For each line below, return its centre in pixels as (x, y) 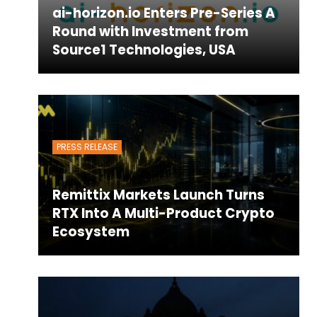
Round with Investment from (150, 32)
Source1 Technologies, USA (144, 50)
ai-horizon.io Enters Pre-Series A (163, 13)
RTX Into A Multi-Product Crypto (163, 213)
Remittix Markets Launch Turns (158, 195)
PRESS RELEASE (87, 147)
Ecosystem (91, 232)
